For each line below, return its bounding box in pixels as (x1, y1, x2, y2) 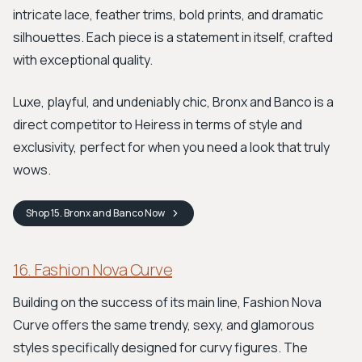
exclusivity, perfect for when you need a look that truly (13, 138, 330, 156)
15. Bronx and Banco (51, 206, 143, 220)
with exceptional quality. (13, 51, 153, 69)
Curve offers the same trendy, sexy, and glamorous (13, 316, 314, 334)
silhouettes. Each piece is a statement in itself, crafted (13, 28, 333, 46)
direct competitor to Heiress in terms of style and (13, 116, 302, 133)
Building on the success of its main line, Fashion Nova (13, 293, 322, 311)
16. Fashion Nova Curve (13, 259, 172, 280)
